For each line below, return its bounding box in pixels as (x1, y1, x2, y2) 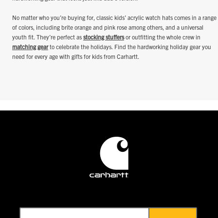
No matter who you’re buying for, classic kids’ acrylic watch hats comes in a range (12, 14, 217, 21)
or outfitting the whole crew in (124, 33, 200, 41)
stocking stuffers (83, 33, 124, 41)
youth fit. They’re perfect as (12, 33, 83, 41)
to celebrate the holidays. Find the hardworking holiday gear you (48, 43, 211, 51)
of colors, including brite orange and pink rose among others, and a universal (12, 23, 203, 31)
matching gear (12, 43, 48, 51)
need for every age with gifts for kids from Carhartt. (12, 53, 141, 60)
